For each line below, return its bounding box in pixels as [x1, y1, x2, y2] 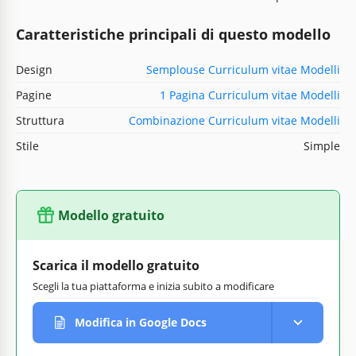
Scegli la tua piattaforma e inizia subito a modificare [33, 278, 274, 293]
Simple [304, 137, 340, 153]
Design [16, 61, 52, 77]
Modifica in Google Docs [75, 315, 207, 331]
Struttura [16, 112, 64, 128]
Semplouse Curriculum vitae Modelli [146, 61, 340, 77]
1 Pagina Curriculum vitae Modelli [160, 87, 340, 103]
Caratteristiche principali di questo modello [16, 24, 331, 44]
